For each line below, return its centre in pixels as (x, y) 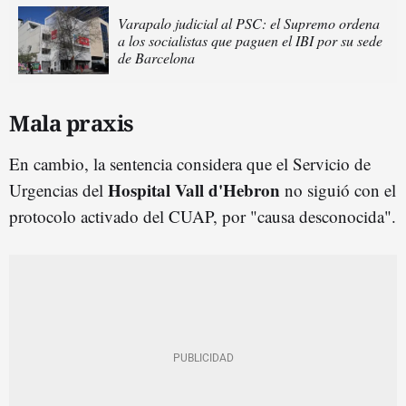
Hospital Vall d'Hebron (196, 189)
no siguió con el (340, 189)
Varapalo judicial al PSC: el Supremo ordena (249, 23)
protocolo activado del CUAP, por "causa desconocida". (203, 216)
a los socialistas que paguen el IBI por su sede (250, 40)
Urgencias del (58, 189)
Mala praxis (72, 122)
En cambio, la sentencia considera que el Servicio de (190, 163)
